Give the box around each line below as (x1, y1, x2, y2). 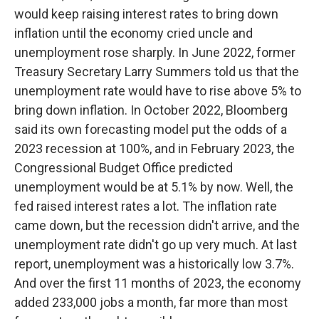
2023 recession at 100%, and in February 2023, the (14, 141, 295, 156)
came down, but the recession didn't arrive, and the (14, 218, 300, 233)
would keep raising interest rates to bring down (14, 6, 278, 21)
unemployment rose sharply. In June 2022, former (14, 45, 296, 60)
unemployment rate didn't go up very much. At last (14, 237, 297, 252)
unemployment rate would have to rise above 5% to (14, 83, 301, 98)
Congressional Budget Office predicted (14, 160, 233, 175)
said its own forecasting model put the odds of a (14, 122, 287, 137)
